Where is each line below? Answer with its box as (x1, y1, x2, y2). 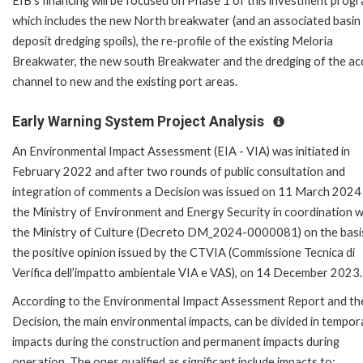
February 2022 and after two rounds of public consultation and (12, 164, 345, 179)
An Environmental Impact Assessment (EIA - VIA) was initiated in (12, 144, 350, 159)
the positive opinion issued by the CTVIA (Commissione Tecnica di (12, 246, 355, 260)
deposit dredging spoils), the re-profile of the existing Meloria (12, 33, 333, 48)
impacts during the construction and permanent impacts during (12, 335, 340, 349)
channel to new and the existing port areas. (12, 74, 237, 88)
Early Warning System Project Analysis (12, 113, 267, 130)
